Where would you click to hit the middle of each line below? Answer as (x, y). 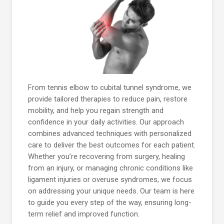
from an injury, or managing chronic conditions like (110, 168)
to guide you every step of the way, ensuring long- (110, 203)
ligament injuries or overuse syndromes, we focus (110, 180)
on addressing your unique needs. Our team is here (111, 191)
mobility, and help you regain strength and (96, 111)
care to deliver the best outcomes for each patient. (112, 145)
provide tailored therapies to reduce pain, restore (108, 99)
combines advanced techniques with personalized (110, 134)
